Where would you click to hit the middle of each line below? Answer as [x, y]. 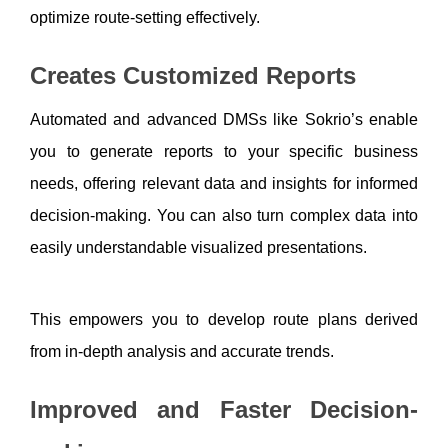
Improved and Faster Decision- [224, 409]
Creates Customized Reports [193, 76]
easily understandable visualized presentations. [198, 247]
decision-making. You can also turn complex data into [224, 215]
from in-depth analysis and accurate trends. [182, 351]
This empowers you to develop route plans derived [224, 319]
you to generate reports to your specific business [224, 151]
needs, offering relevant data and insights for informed [224, 183]
